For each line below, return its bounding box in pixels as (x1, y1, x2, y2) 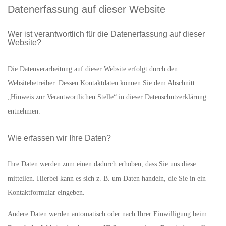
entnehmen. (8, 107, 40, 115)
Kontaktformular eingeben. (8, 189, 85, 196)
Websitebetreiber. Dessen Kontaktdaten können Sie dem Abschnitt (8, 79, 195, 87)
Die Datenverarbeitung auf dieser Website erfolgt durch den (8, 65, 178, 73)
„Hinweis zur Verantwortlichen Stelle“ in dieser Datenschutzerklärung (8, 93, 206, 101)
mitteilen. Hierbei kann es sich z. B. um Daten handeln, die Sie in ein (8, 175, 206, 182)
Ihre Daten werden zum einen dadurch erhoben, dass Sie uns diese (8, 160, 196, 168)
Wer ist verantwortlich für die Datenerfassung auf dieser (8, 30, 205, 38)
